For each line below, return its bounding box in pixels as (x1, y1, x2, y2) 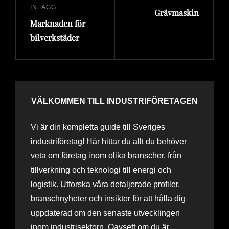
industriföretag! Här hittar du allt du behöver (31, 136, 187, 146)
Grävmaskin (154, 7, 199, 18)
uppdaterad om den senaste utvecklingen (31, 208, 180, 217)
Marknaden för (30, 17, 85, 29)
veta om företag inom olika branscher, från (31, 151, 181, 160)
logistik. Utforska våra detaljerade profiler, (31, 179, 180, 189)
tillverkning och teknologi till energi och (31, 165, 171, 174)
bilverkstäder (30, 32, 79, 43)
